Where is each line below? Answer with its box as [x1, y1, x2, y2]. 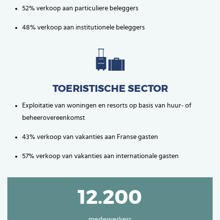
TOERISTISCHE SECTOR [52, 83, 168, 94]
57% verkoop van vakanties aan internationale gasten [22, 152, 179, 160]
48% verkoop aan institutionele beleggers [22, 24, 145, 31]
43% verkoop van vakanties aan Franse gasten [22, 133, 158, 140]
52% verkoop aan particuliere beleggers [22, 4, 138, 12]
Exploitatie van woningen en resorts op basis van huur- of [22, 102, 192, 109]
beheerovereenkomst [22, 114, 85, 121]
